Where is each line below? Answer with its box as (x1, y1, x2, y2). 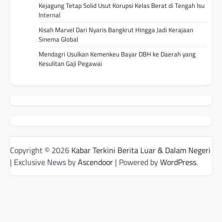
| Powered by (113, 156, 160, 168)
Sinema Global (39, 34, 78, 45)
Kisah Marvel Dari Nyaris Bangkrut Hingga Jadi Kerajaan (39, 25, 193, 35)
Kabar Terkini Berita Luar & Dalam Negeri (71, 144, 211, 156)
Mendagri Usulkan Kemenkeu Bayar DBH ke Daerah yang (39, 49, 196, 59)
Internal (39, 10, 60, 20)
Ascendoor (78, 156, 113, 168)
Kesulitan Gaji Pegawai (39, 58, 102, 69)
